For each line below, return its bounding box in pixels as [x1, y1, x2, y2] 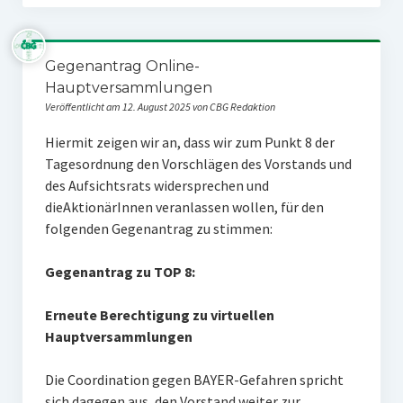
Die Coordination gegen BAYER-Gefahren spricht [44, 371, 344, 389]
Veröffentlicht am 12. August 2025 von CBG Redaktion [44, 100, 275, 113]
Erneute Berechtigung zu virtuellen [44, 306, 274, 324]
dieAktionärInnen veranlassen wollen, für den [44, 198, 324, 216]
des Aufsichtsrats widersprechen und [44, 176, 269, 194]
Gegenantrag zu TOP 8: [44, 263, 198, 281]
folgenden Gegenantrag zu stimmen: [44, 219, 275, 237]
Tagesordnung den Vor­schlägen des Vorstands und [44, 155, 352, 173]
